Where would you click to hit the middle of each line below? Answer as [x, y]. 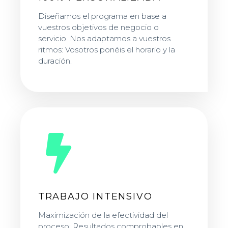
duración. [55, 61]
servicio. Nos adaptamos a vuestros [104, 39]
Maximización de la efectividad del [103, 215]
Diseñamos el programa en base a [102, 16]
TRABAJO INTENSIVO [95, 197]
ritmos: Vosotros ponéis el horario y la [106, 50]
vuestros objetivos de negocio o [98, 27]
